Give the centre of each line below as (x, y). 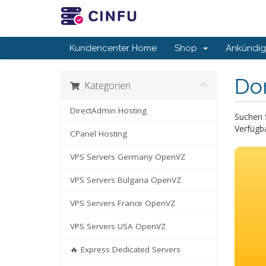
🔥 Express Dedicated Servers (125, 250)
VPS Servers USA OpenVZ (118, 227)
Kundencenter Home (113, 48)
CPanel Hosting (99, 134)
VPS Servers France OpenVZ (123, 203)
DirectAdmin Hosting (108, 111)
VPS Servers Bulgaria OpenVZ (126, 180)
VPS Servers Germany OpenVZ (128, 157)
